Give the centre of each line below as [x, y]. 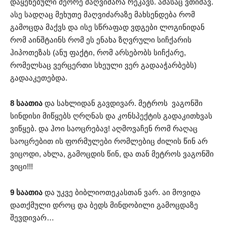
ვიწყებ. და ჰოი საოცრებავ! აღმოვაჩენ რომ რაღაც [104, 129]
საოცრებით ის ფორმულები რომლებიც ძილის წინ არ [109, 141]
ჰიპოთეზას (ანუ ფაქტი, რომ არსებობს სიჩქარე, [98, 52]
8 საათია [26, 103]
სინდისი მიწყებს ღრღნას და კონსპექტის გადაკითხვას [111, 116]
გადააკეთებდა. [39, 78]
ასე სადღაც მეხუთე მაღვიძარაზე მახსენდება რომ [103, 14]
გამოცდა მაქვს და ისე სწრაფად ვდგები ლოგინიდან [107, 27]
